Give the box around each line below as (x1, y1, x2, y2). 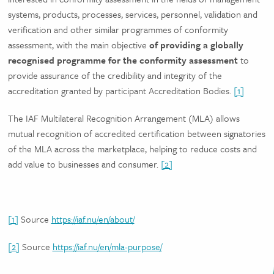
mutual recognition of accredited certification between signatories (7, 127, 265, 140)
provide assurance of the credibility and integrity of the (7, 68, 222, 82)
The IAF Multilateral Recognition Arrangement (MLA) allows (7, 111, 240, 125)
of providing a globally (149, 38, 243, 51)
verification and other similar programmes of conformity (7, 23, 228, 36)
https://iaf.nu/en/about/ (51, 212, 135, 226)
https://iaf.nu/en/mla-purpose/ (52, 240, 162, 253)
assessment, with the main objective (7, 38, 149, 51)
